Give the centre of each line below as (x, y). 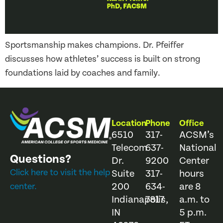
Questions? (41, 160)
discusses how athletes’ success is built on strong (103, 59)
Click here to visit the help (60, 173)
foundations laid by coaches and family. (83, 73)
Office (192, 123)
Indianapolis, (140, 200)
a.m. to (194, 200)
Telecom (129, 148)
